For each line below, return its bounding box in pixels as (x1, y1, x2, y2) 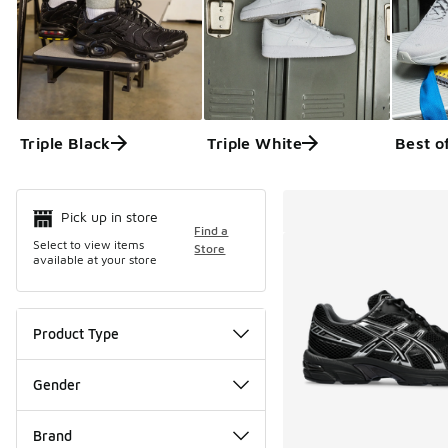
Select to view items (33, 236, 144, 252)
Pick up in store (61, 208, 158, 225)
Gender (33, 375, 81, 393)
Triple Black (20, 133, 111, 152)
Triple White (207, 133, 303, 152)
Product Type (33, 324, 119, 342)
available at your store (33, 251, 157, 267)
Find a (194, 223, 229, 239)
